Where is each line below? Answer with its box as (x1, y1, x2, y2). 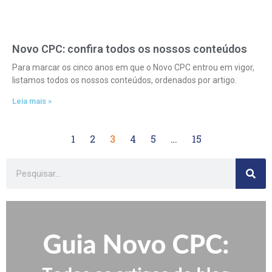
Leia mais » (12, 97, 52, 106)
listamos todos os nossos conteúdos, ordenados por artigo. (12, 75, 237, 85)
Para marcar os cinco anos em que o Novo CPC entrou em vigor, (12, 63, 254, 72)
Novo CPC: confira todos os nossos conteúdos (12, 42, 247, 55)
